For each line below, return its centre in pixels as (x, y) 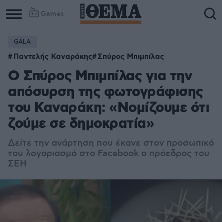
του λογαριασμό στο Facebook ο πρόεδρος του (109, 154)
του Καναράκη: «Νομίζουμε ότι (109, 108)
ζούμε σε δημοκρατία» (81, 124)
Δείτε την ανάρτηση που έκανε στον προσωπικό (111, 143)
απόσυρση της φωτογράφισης (106, 92)
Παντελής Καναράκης (53, 57)
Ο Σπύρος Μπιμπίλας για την (100, 77)
